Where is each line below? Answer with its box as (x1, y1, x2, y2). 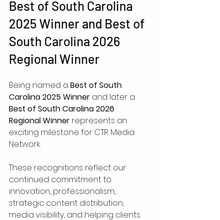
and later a (90, 91, 137, 103)
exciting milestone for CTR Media (9, 126, 137, 138)
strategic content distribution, (9, 197, 126, 209)
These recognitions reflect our (9, 162, 128, 173)
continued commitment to (9, 173, 113, 185)
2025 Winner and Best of (9, 15, 147, 31)
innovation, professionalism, (9, 185, 117, 197)
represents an (70, 114, 129, 126)
